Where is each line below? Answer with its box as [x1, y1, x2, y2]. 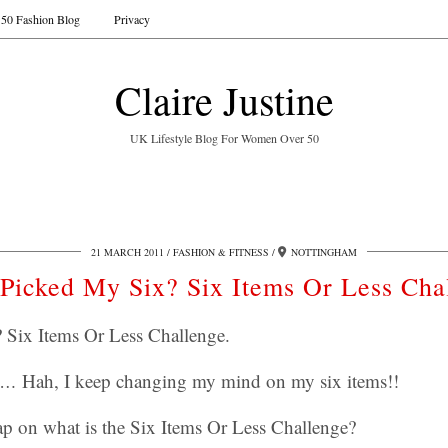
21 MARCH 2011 [91, 245, 164, 259]
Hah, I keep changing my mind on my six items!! [17, 368, 399, 393]
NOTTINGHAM [291, 245, 357, 259]
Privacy [114, 11, 150, 27]
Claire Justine [114, 73, 334, 126]
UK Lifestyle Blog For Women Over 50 [129, 130, 319, 146]
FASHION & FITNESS [173, 245, 269, 259]
